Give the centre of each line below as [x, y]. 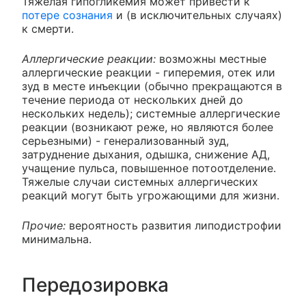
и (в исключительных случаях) [197, 15]
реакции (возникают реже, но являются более [148, 127]
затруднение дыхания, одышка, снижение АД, [146, 154]
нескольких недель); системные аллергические [151, 113]
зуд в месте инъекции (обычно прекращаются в [152, 86]
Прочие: [44, 225]
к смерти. [48, 28]
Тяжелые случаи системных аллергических [140, 181]
